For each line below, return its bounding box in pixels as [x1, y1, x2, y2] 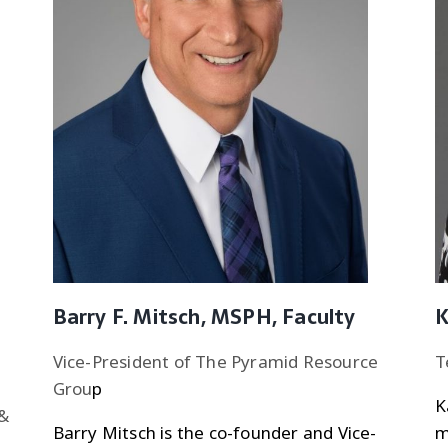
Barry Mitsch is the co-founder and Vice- [52, 420, 377, 444]
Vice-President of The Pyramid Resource [52, 349, 379, 373]
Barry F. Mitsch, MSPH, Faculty [52, 300, 356, 333]
